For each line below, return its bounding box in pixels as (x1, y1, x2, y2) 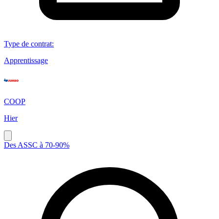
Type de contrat (4, 39, 52, 48)
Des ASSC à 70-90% (4, 140, 69, 149)
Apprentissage (4, 56, 48, 65)
